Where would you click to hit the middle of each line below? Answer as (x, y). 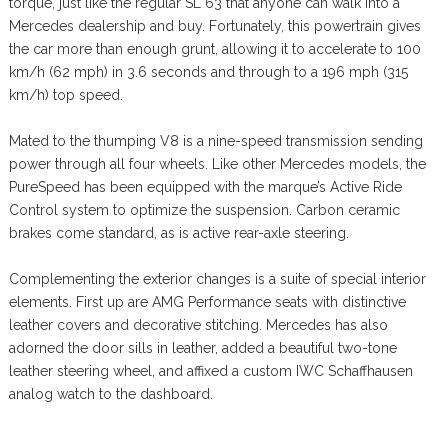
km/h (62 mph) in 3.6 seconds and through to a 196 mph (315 (208, 71)
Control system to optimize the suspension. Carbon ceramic (204, 209)
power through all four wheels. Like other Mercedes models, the (217, 163)
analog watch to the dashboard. (110, 393)
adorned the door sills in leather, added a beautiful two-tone (202, 347)
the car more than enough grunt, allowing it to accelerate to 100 (214, 48)
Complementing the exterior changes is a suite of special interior (217, 278)
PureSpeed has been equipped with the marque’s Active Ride (205, 186)
